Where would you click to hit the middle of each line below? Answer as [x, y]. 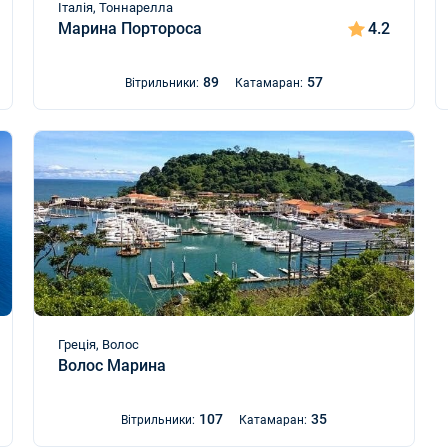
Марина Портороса [129, 28]
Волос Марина [111, 365]
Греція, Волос [98, 344]
